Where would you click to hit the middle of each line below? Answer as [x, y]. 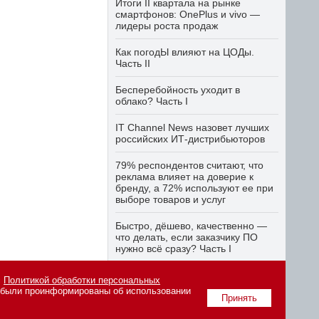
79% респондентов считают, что [189, 165]
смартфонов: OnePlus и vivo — [188, 14]
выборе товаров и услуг [171, 199]
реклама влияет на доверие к [184, 177]
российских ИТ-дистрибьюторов [190, 139]
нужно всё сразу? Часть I [173, 249]
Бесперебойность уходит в [178, 90]
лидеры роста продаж [167, 26]
